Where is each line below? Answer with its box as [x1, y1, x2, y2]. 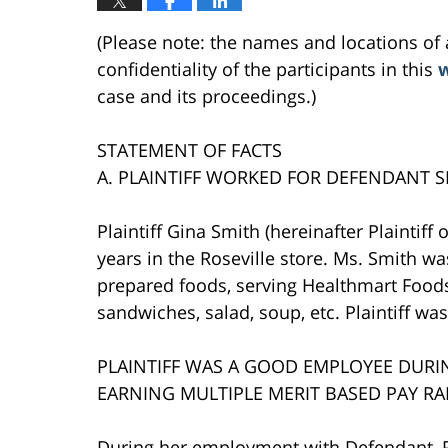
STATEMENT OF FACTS [97, 137, 282, 162]
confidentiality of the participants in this [97, 56, 438, 81]
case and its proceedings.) [97, 83, 316, 108]
